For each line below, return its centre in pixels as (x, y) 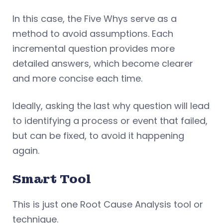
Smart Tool (52, 179)
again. (26, 151)
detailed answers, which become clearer (103, 64)
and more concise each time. (77, 79)
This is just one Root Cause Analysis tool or (108, 205)
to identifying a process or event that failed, (110, 121)
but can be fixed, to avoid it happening (98, 136)
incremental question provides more (94, 49)
